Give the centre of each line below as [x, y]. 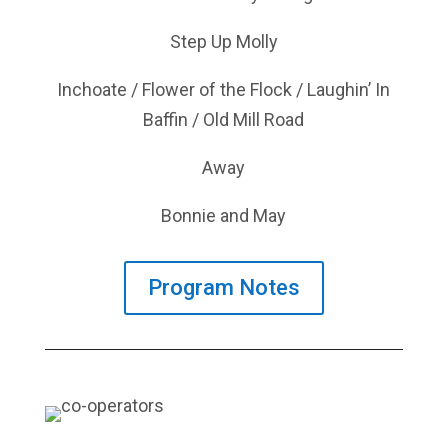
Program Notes [223, 288]
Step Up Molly [223, 41]
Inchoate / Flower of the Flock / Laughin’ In [224, 89]
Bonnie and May [224, 215]
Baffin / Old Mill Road [224, 119]
